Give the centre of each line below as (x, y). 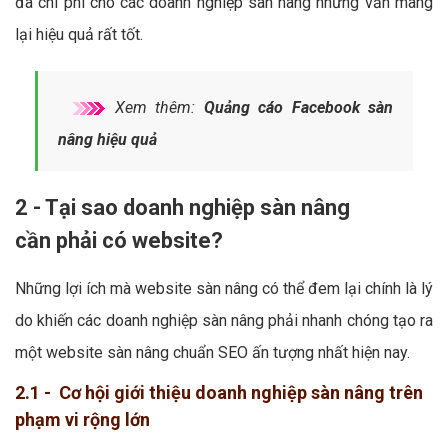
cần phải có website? (119, 240)
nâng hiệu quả (107, 139)
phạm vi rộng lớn (82, 419)
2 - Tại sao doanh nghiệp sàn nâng (182, 207)
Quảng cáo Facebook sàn (298, 107)
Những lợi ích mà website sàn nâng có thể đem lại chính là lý (224, 288)
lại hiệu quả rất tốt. (79, 34)
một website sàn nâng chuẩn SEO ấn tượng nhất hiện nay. (212, 352)
